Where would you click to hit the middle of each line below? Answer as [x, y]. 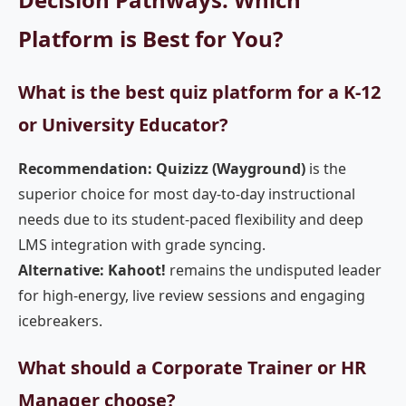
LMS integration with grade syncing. [142, 245]
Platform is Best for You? [150, 39]
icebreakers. [60, 321]
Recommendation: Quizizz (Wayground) [162, 169]
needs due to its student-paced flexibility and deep [191, 219]
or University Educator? [123, 125]
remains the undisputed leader [274, 270]
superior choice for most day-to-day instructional [187, 194]
